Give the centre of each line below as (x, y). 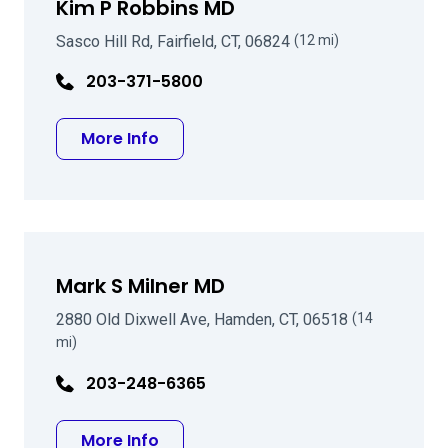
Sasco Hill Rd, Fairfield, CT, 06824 (175, 41)
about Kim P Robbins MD (257, 137)
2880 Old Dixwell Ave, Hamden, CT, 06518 (204, 319)
